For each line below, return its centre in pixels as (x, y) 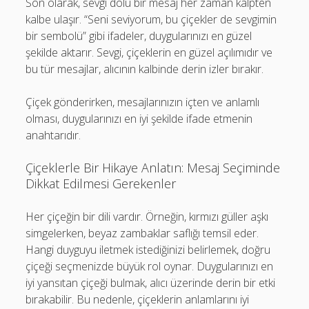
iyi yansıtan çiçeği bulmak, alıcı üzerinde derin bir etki (151, 283)
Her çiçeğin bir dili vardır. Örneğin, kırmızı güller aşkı (147, 217)
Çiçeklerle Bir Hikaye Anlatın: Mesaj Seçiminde (153, 168)
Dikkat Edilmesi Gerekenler (101, 183)
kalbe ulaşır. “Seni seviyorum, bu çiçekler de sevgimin (151, 19)
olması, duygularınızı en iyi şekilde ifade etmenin (139, 119)
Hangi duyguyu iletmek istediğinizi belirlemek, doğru (148, 250)
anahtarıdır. (53, 135)
